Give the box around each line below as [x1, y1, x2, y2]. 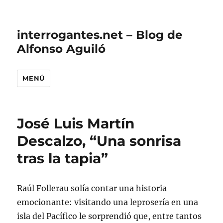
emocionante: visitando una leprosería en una [17, 197, 199, 207]
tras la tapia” [17, 150, 109, 167]
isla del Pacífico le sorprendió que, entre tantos [17, 211, 202, 221]
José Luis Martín [17, 115, 135, 132]
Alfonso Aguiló [17, 42, 106, 56]
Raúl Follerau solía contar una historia [17, 183, 167, 193]
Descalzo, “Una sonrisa [17, 132, 182, 149]
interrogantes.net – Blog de [17, 28, 183, 42]
